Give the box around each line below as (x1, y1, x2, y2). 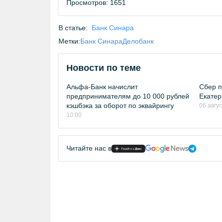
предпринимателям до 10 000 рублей (66, 92, 189, 100)
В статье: (58, 24, 88, 32)
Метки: (58, 37, 80, 45)
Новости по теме (66, 63, 141, 73)
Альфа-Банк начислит (66, 83, 138, 91)
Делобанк (122, 37, 154, 45)
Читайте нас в (66, 144, 111, 152)
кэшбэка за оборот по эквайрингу (66, 102, 174, 110)
